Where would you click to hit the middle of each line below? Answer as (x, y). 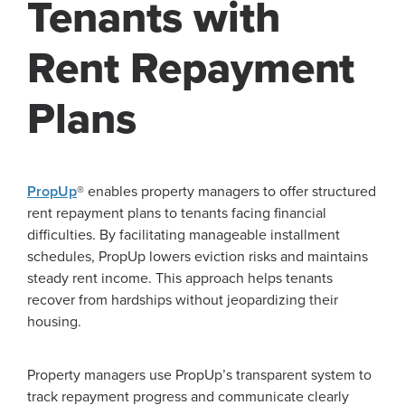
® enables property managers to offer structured (226, 192)
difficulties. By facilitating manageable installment (184, 235)
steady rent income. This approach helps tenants (180, 279)
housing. (54, 322)
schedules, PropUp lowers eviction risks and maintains (198, 257)
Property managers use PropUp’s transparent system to (199, 376)
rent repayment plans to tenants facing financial (177, 214)
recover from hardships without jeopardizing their (183, 301)
